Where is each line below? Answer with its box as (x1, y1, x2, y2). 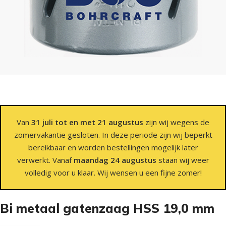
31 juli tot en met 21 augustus (31, 117, 143, 127)
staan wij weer (156, 154, 209, 165)
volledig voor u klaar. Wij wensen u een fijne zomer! (24, 167, 202, 178)
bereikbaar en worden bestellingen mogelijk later (28, 142, 198, 152)
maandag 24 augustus (73, 154, 156, 165)
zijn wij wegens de (143, 117, 209, 127)
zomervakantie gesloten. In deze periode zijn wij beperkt (14, 129, 212, 140)
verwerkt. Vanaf (17, 154, 74, 165)
